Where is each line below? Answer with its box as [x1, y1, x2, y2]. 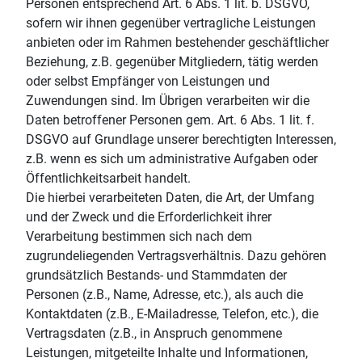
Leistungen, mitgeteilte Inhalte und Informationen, [26, 344, 308, 360]
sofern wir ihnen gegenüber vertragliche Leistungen [26, 15, 316, 31]
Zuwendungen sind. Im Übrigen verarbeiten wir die [26, 92, 309, 108]
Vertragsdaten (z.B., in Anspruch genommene [26, 325, 282, 341]
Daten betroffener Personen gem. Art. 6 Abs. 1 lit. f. [26, 112, 314, 128]
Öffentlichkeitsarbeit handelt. [26, 170, 191, 186]
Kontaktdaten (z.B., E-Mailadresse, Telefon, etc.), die [26, 305, 318, 322]
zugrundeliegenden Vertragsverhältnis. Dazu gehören [26, 247, 326, 263]
